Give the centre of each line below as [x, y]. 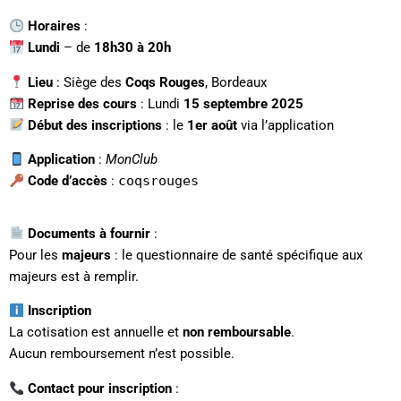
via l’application [285, 125]
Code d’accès [67, 181]
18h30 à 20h [132, 48]
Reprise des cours [82, 103]
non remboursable [237, 333]
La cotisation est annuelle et [96, 333]
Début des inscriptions [94, 125]
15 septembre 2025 [243, 103]
